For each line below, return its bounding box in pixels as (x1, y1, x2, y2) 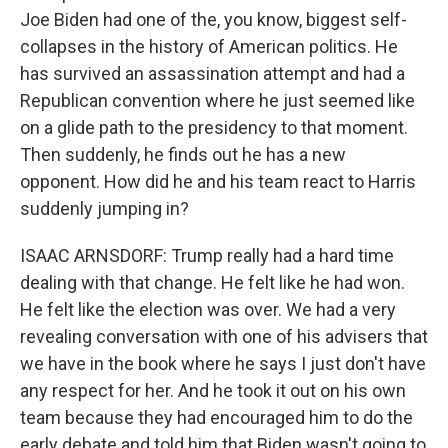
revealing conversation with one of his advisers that (20, 326, 428, 347)
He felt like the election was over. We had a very (20, 299, 396, 320)
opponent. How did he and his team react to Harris (20, 171, 416, 192)
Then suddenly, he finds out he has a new (20, 144, 346, 165)
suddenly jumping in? (20, 198, 189, 219)
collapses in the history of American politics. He (20, 36, 398, 57)
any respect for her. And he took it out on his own (20, 380, 406, 401)
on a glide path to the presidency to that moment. (20, 117, 408, 138)
